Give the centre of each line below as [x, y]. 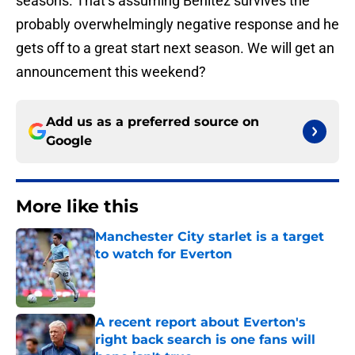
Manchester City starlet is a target [210, 237]
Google [69, 141]
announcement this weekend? [111, 72]
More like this [77, 207]
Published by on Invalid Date [163, 270]
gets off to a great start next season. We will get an [175, 48]
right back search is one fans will [205, 340]
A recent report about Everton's [200, 323]
